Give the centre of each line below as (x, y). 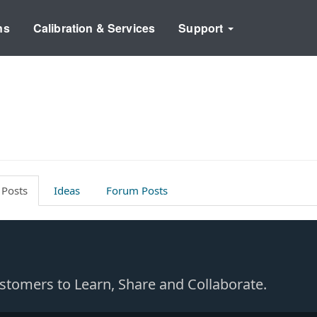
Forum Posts (137, 190)
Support (202, 28)
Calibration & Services (94, 28)
